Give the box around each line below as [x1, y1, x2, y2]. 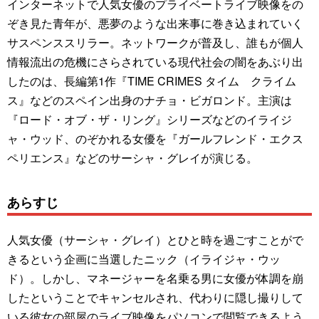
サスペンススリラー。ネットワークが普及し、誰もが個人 [7, 33, 303, 51]
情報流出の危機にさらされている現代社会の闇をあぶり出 [7, 53, 303, 70]
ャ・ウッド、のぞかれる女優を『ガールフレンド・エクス [7, 130, 303, 147]
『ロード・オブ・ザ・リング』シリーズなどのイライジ [7, 110, 292, 127]
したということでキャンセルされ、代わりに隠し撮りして [7, 288, 303, 305]
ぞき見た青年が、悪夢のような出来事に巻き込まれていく [7, 14, 303, 31]
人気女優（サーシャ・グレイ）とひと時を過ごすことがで [7, 231, 303, 248]
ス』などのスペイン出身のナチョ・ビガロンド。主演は [7, 91, 292, 108]
